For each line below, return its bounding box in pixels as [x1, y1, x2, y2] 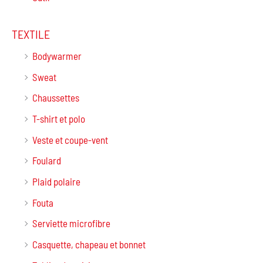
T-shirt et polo [32, 113, 85, 125]
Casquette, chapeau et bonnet [32, 238, 146, 251]
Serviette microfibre [32, 217, 110, 230]
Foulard [32, 154, 61, 167]
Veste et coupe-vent [32, 133, 108, 146]
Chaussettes [32, 92, 79, 104]
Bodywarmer [32, 49, 82, 62]
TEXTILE [12, 26, 50, 41]
